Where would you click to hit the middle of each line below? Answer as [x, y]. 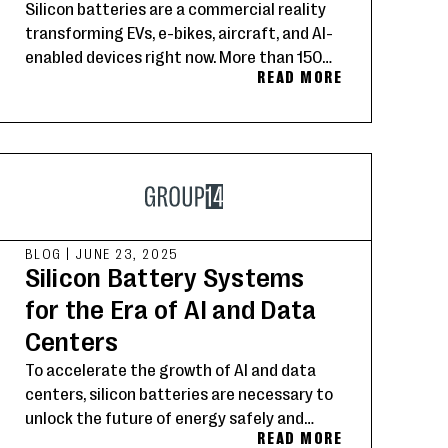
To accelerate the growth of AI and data [170, 369]
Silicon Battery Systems [164, 277]
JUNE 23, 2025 [127, 253]
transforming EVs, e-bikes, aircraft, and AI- [178, 32]
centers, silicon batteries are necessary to [178, 393]
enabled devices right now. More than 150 [173, 56]
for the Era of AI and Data [170, 309]
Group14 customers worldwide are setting [176, 80]
